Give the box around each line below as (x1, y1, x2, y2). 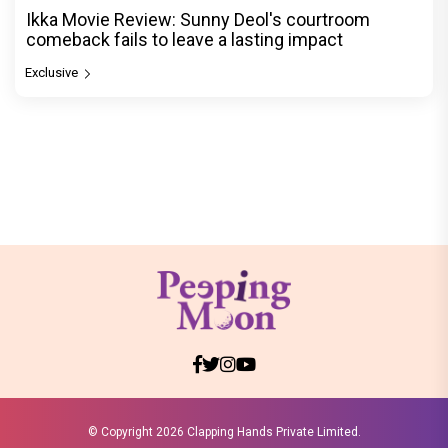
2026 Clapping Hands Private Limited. (155, 424, 361, 439)
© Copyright (87, 424, 156, 439)
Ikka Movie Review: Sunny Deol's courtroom (26, 8, 370, 30)
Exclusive (25, 64, 81, 80)
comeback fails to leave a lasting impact (26, 28, 343, 50)
